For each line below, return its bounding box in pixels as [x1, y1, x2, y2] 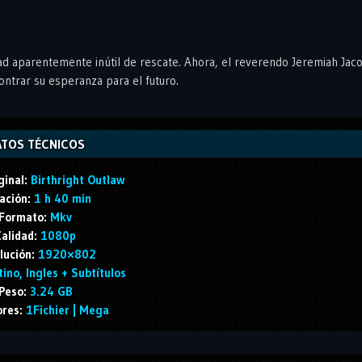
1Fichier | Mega [22, 301, 109, 318]
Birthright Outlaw [27, 171, 124, 187]
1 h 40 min [30, 190, 91, 206]
